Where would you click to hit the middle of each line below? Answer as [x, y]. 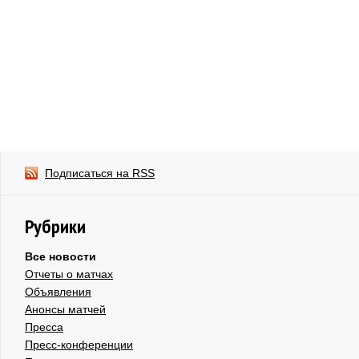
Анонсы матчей [65, 309]
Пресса [44, 327]
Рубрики [55, 226]
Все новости [61, 256]
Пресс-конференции [79, 344]
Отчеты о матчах [69, 274]
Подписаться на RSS [100, 173]
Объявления [58, 291]
